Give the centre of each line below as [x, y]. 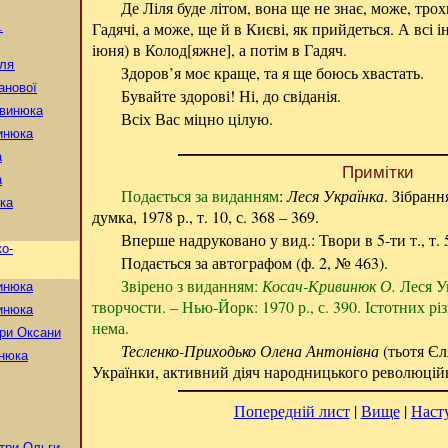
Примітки [378, 172]
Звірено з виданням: [191, 285]
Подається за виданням [199, 195]
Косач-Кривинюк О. [328, 285]
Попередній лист [291, 410]
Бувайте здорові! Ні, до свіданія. [230, 95]
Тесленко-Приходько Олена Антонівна [249, 350]
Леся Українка [335, 195]
